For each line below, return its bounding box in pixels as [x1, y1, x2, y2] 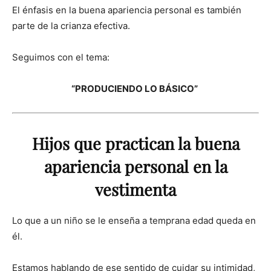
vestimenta [95, 178, 176, 200]
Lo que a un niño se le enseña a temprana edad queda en [12, 214, 256, 226]
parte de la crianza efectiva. [12, 19, 130, 31]
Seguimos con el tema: [12, 51, 109, 63]
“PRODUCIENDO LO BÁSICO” [71, 82, 200, 94]
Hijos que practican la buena [31, 132, 240, 154]
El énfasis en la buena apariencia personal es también [12, 4, 241, 16]
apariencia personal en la [44, 155, 227, 177]
